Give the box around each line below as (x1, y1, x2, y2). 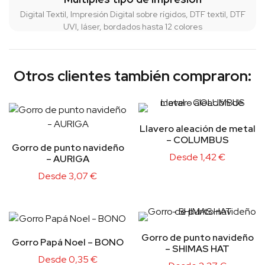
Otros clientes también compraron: (14, 66, 251, 86)
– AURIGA (46, 153, 89, 166)
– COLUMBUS (166, 134, 229, 147)
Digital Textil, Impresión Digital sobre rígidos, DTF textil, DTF (20, 9, 245, 20)
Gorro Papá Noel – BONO (12, 236, 124, 249)
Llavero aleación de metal (139, 122, 256, 135)
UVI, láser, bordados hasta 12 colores (63, 21, 202, 33)
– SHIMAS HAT (165, 243, 230, 256)
